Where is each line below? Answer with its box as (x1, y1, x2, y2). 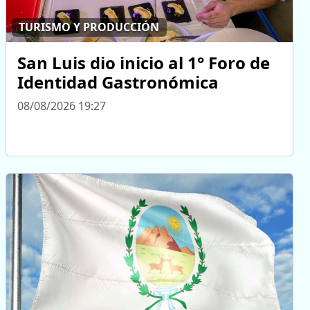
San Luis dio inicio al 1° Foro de (17, 51, 270, 74)
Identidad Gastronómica (17, 70, 219, 93)
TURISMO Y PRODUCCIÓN (19, 19, 160, 35)
